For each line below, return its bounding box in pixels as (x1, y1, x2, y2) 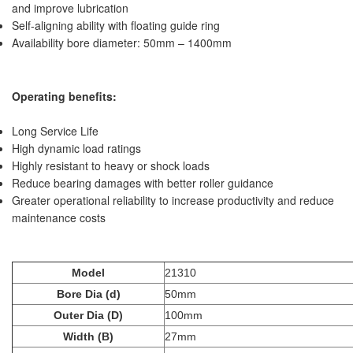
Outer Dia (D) (54, 308, 123, 321)
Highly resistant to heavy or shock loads (12, 157, 210, 173)
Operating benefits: (12, 87, 117, 104)
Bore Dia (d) (56, 287, 121, 300)
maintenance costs (12, 209, 106, 225)
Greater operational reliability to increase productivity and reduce (12, 191, 334, 208)
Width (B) (63, 329, 113, 343)
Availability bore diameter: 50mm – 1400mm (12, 34, 232, 50)
